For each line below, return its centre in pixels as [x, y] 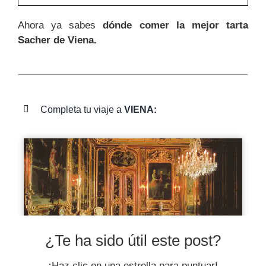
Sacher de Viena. [57, 40]
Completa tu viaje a [83, 109]
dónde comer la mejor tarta [176, 25]
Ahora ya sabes [61, 25]
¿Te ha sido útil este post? [133, 241]
